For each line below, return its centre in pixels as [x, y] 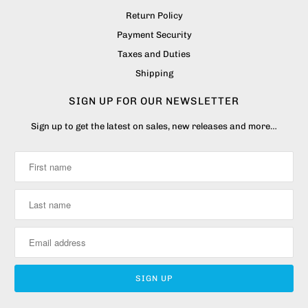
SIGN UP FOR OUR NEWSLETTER [154, 101]
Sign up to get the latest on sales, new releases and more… [154, 126]
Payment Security [154, 35]
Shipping [154, 74]
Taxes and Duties [154, 54]
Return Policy [154, 16]
